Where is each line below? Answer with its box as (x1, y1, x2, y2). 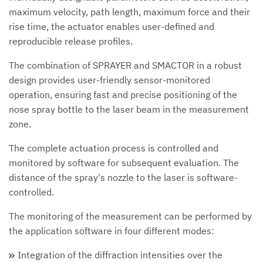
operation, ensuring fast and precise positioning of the (9, 88, 237, 100)
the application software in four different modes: (9, 224, 214, 237)
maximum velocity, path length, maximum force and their (9, 5, 250, 18)
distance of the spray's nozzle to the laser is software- (9, 171, 238, 183)
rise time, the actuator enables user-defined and (9, 20, 214, 32)
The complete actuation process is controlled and (9, 141, 218, 154)
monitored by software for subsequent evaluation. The (9, 156, 239, 168)
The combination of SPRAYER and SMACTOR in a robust (9, 59, 242, 71)
